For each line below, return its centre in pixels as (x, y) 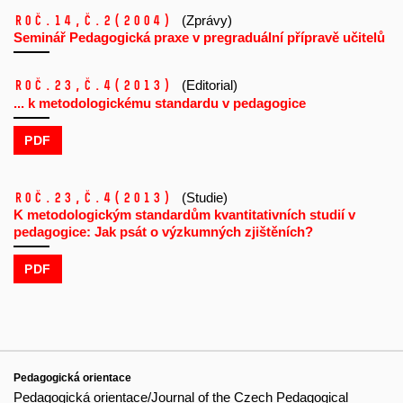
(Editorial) (210, 85)
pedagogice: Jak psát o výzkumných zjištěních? (163, 232)
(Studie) (205, 197)
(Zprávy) (207, 20)
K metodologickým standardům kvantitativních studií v (184, 215)
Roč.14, (48, 20)
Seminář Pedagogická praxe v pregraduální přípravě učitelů (199, 38)
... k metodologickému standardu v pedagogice (160, 103)
